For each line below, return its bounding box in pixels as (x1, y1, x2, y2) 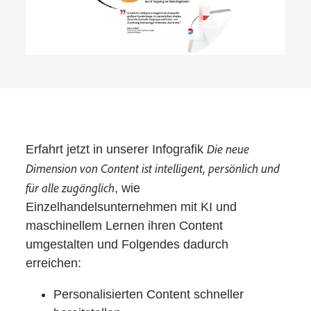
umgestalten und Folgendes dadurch (26, 237, 229, 252)
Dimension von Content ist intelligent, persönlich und (26, 160, 280, 176)
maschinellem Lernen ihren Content (26, 219, 224, 233)
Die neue (207, 141, 250, 157)
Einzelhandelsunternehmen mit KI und (26, 200, 237, 215)
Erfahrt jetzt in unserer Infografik (26, 142, 208, 157)
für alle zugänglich (26, 180, 115, 196)
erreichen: (26, 256, 82, 271)
